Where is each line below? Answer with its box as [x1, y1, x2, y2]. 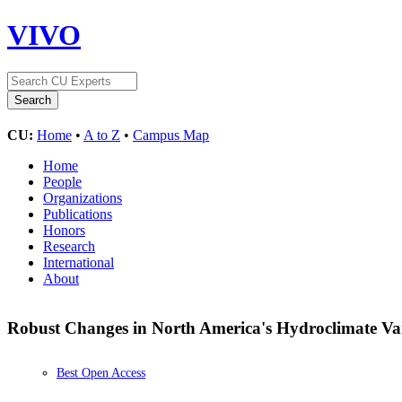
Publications [43, 205, 112, 222]
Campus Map [133, 127, 209, 143]
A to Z [83, 127, 120, 143]
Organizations [43, 189, 122, 205]
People [43, 173, 82, 189]
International [43, 254, 114, 270]
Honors [43, 222, 85, 238]
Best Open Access [57, 366, 145, 380]
